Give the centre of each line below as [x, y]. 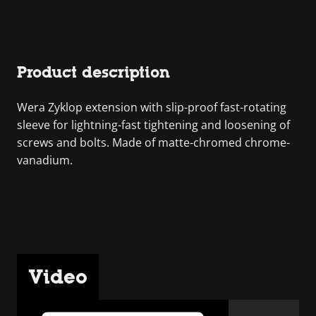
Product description [93, 72]
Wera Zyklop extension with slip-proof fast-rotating [152, 107]
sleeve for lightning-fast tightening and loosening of [153, 124]
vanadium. [45, 160]
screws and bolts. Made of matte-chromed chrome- [153, 142]
